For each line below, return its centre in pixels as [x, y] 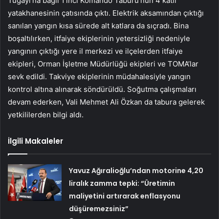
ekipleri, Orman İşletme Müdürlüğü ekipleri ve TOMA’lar [103, 64]
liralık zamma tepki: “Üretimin [122, 183]
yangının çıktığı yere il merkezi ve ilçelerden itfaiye [95, 51]
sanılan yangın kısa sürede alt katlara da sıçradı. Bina [98, 25]
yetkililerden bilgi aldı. [46, 114]
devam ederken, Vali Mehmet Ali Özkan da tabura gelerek [106, 102]
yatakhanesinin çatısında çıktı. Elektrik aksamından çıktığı [106, 13]
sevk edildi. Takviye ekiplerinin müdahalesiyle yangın [99, 76]
